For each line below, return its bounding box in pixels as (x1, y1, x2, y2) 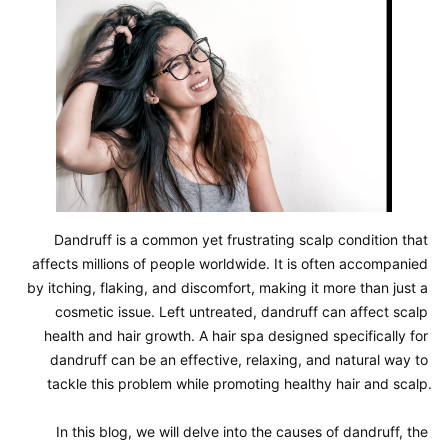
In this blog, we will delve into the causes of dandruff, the (56, 423, 428, 440)
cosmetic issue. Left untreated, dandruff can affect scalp (55, 303, 428, 320)
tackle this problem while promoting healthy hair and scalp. (47, 375, 432, 392)
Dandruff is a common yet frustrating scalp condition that (54, 231, 428, 248)
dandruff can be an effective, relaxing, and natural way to (50, 351, 428, 368)
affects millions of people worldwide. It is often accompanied (32, 255, 428, 272)
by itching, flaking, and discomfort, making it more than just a (27, 279, 428, 296)
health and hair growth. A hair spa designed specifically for (44, 327, 428, 344)
